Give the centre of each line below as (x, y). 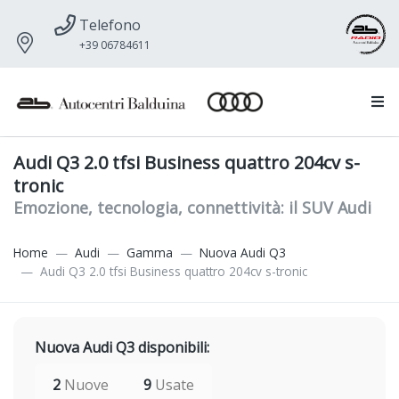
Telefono (110, 25)
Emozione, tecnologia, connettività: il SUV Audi (192, 208)
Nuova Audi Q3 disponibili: (122, 348)
